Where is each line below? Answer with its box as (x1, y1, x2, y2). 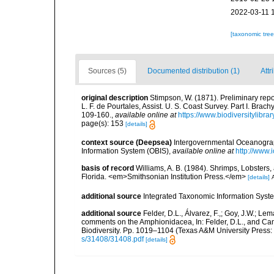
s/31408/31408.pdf (81, 234, 144, 243)
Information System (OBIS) (81, 146, 169, 155)
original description (81, 94, 148, 103)
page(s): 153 (81, 119, 125, 128)
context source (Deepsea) (81, 138, 172, 147)
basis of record (81, 163, 134, 172)
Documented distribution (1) (147, 67, 240, 76)
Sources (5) (88, 67, 127, 76)
